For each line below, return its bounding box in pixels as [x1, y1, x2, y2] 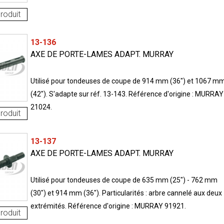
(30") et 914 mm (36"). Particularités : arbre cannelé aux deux [30, 188, 222, 197]
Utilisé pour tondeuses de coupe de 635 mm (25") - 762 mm [30, 175, 217, 184]
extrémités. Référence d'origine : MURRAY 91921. [30, 201, 186, 210]
